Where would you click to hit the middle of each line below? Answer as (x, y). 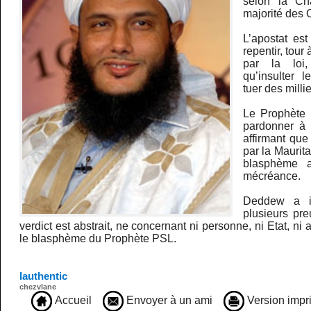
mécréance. (272, 176)
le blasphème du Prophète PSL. (98, 239)
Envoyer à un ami (168, 301)
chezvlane (38, 287)
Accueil (72, 301)
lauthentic (44, 276)
